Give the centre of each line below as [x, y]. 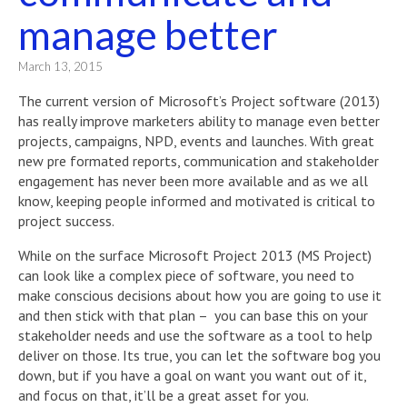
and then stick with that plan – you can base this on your [193, 315]
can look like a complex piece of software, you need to [186, 275]
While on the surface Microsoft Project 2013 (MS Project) [195, 255]
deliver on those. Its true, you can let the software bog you [199, 355]
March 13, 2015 [60, 66]
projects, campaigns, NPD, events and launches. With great [196, 141]
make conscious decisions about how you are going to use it [200, 295]
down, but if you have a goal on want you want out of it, [192, 375]
